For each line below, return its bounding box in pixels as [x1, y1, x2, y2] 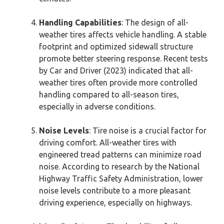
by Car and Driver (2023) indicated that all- [39, 66, 193, 75]
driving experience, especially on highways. [39, 198, 192, 207]
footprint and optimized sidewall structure [39, 42, 193, 51]
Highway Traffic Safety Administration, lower [39, 174, 203, 183]
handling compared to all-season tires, [39, 90, 179, 99]
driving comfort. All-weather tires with [39, 138, 176, 147]
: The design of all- [121, 18, 188, 27]
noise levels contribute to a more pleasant [39, 186, 190, 195]
